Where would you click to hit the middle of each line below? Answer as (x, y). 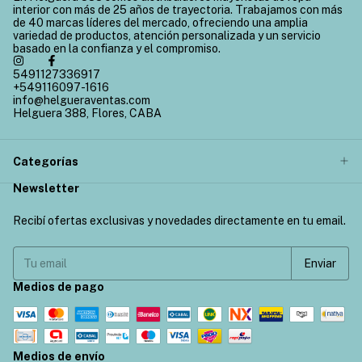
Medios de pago (59, 287)
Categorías (46, 161)
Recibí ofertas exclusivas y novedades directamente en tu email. (179, 221)
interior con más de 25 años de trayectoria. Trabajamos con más (178, 9)
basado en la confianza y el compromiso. (117, 48)
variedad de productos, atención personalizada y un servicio (167, 35)
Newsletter (46, 189)
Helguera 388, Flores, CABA (87, 113)
